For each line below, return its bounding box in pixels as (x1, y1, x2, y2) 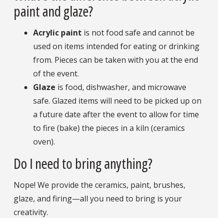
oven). (33, 136, 55, 147)
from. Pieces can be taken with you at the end (33, 54, 198, 65)
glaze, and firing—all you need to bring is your (14, 193, 182, 204)
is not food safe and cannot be (84, 27, 195, 38)
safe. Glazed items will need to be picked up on (33, 95, 201, 106)
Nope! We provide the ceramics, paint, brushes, (14, 180, 185, 191)
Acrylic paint (33, 27, 84, 38)
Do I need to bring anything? (14, 154, 152, 173)
